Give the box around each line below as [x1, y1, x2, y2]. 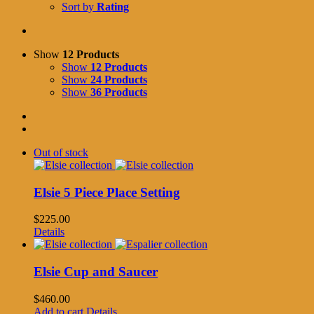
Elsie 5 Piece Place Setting [34, 184, 180, 200]
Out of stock [34, 146, 88, 158]
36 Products [90, 86, 147, 98]
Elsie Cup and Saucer [34, 264, 158, 279]
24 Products [90, 73, 147, 86]
